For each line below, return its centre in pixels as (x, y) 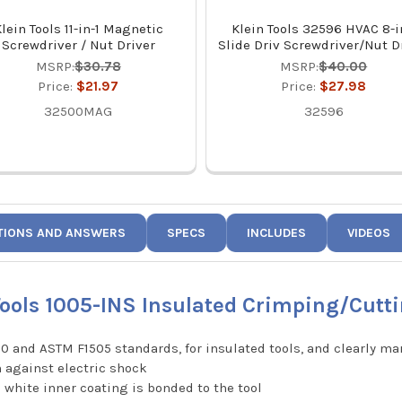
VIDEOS (369, 233)
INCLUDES (277, 233)
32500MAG (79, 112)
